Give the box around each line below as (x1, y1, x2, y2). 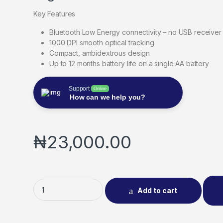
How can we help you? (70, 93, 146, 101)
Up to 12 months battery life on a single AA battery (49, 59, 209, 68)
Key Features (33, 9, 76, 18)
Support (69, 85, 90, 92)
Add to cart (137, 186, 178, 195)
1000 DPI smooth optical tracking (49, 38, 154, 47)
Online (94, 86, 107, 91)
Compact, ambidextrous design (49, 48, 150, 57)
